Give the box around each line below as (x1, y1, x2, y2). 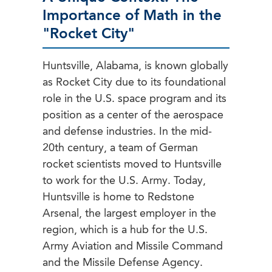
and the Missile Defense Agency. (42, 257, 203, 269)
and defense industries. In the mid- (42, 126, 212, 138)
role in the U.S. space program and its (42, 93, 226, 105)
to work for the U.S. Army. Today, (42, 175, 206, 187)
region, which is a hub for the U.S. (42, 225, 208, 236)
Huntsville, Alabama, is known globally (42, 61, 228, 72)
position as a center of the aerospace (42, 110, 223, 121)
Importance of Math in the (42, 9, 222, 24)
